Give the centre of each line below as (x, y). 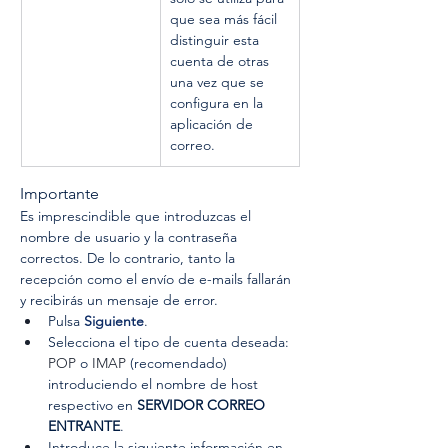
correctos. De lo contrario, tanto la (129, 258)
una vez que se (219, 82)
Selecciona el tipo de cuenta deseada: (170, 342)
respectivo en (92, 405)
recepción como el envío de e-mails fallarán (157, 279)
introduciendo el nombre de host (155, 384)
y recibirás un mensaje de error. (119, 300)
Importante (59, 193)
